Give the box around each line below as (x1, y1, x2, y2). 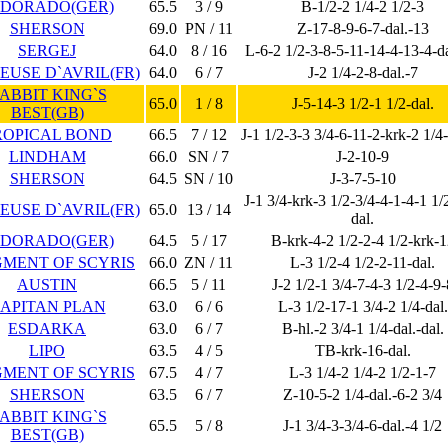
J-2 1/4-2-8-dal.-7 (307, 64, 418, 81)
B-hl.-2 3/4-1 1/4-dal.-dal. (281, 320, 444, 337)
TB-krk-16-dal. (314, 342, 411, 359)
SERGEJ (18, 42, 76, 59)
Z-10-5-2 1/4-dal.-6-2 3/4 (283, 386, 442, 403)
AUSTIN (17, 276, 77, 293)
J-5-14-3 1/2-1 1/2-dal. (291, 95, 434, 112)
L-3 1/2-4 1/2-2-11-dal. (290, 254, 435, 271)
